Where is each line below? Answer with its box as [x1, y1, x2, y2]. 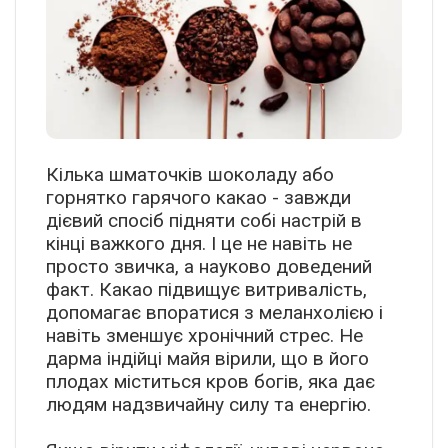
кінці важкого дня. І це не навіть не [46, 232, 352, 256]
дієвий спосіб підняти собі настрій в [46, 209, 362, 233]
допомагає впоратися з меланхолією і [46, 301, 383, 325]
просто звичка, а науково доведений [46, 255, 372, 279]
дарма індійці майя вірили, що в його [46, 347, 369, 371]
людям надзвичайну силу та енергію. [46, 393, 371, 417]
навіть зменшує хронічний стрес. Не [46, 324, 363, 348]
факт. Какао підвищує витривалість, [46, 278, 367, 302]
